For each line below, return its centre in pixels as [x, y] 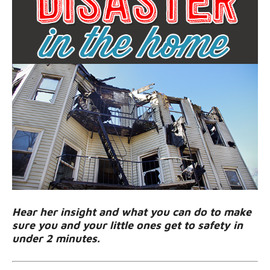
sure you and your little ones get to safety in [127, 225]
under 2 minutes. [58, 238]
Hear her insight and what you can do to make [132, 212]
